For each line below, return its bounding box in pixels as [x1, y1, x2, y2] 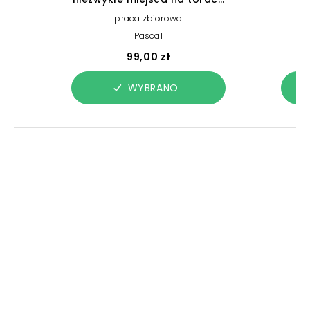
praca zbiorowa [114, 12, 183, 24]
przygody [122, 4, 174, 18]
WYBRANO [127, 80, 179, 95]
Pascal [134, 30, 163, 42]
